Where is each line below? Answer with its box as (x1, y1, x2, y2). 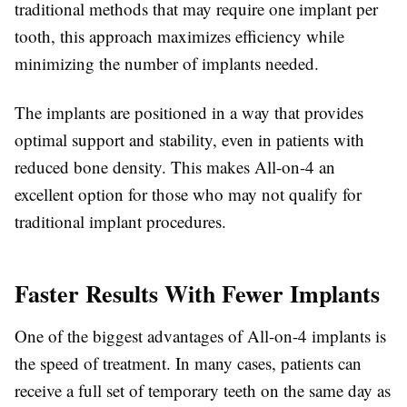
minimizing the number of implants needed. (15, 52, 319, 74)
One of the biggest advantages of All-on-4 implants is (15, 324, 386, 347)
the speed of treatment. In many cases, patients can (15, 352, 362, 374)
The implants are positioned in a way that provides (15, 101, 363, 124)
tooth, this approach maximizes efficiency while (15, 25, 344, 47)
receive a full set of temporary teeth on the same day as (15, 379, 391, 402)
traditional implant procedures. (15, 210, 226, 233)
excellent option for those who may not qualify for (15, 183, 362, 205)
